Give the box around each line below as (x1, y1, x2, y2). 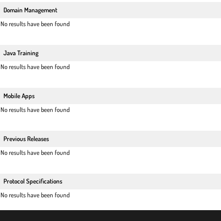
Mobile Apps (3, 91, 35, 100)
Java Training (3, 49, 38, 57)
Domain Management (3, 6, 57, 14)
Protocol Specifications (3, 177, 62, 185)
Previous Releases (3, 134, 49, 143)
